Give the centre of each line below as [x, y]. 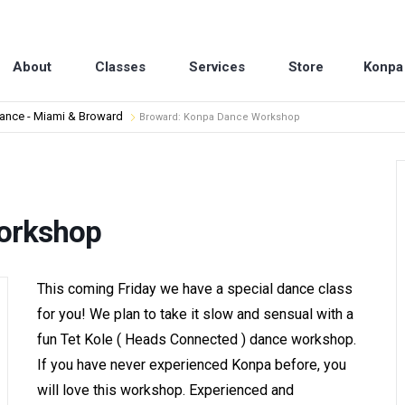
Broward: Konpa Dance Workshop [220, 117]
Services [217, 66]
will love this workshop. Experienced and [165, 390]
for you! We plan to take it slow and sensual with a [195, 314]
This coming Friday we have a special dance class [194, 288]
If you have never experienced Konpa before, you [191, 364]
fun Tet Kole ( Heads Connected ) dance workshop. [196, 339]
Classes [120, 66]
